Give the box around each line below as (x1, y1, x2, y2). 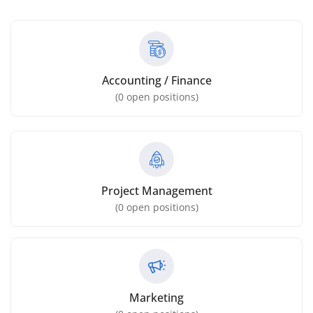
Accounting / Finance (101, 73, 212, 89)
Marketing (129, 290, 184, 306)
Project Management (101, 183, 212, 199)
